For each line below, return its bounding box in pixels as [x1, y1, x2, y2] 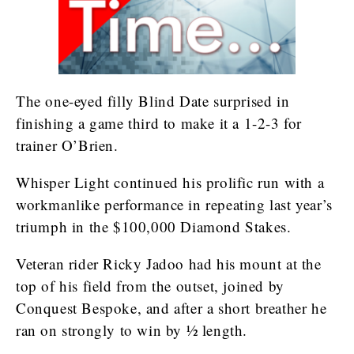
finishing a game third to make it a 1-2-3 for [16, 113, 303, 133]
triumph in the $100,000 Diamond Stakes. [16, 217, 292, 236]
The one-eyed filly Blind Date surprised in [16, 91, 290, 111]
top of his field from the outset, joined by [16, 276, 284, 296]
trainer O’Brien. [16, 135, 119, 155]
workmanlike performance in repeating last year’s [16, 194, 333, 214]
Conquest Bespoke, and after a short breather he [16, 298, 327, 318]
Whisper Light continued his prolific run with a [16, 172, 325, 192]
